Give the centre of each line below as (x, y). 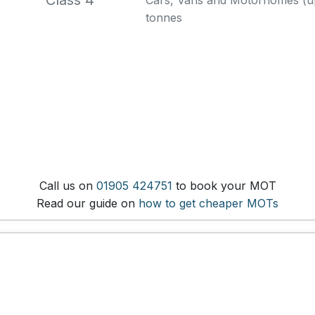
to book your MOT (224, 185)
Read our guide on (88, 203)
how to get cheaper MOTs (208, 203)
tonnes (164, 18)
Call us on (67, 185)
